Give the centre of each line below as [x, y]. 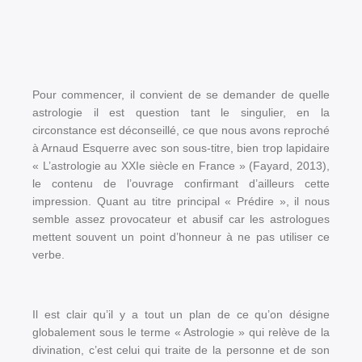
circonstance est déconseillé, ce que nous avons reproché [181, 130]
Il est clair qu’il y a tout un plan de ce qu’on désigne [181, 314]
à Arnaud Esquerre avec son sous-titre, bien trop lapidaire [181, 148]
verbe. [48, 255]
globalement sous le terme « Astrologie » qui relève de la [181, 332]
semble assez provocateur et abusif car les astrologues [181, 219]
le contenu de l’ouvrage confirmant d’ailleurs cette [181, 183]
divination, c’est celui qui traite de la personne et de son [181, 350]
